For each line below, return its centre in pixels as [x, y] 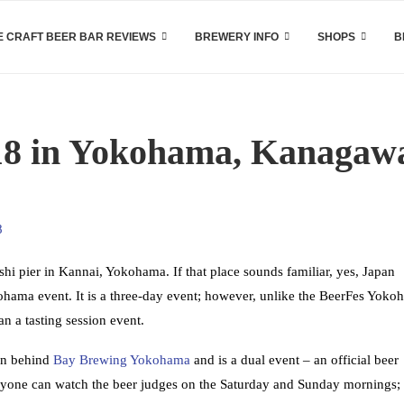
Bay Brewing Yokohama [122, 360]
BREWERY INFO [237, 37]
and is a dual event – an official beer [294, 360]
